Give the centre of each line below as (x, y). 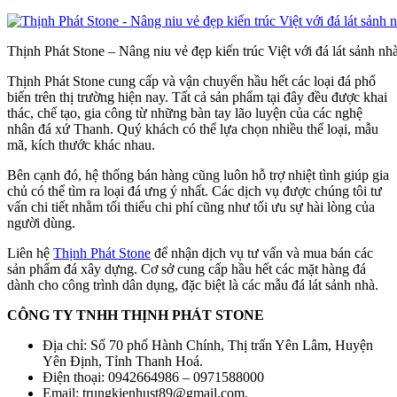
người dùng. (41, 223)
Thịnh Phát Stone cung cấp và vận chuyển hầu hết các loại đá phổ (191, 82)
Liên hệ (30, 253)
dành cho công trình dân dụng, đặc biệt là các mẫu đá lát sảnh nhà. (193, 285)
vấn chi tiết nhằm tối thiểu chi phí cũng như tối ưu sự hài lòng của (191, 207)
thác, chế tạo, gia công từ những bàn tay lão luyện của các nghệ (185, 113)
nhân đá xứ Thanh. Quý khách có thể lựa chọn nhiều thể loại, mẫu (193, 129)
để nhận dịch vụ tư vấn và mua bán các (262, 253)
